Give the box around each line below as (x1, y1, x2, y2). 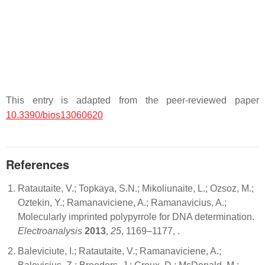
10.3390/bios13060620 (6, 109, 103, 120)
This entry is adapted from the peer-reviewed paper (6, 95, 259, 105)
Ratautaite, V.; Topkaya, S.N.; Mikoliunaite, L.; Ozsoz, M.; (18, 183, 254, 193)
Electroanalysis (18, 225, 82, 236)
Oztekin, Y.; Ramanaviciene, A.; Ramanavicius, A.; (18, 197, 227, 208)
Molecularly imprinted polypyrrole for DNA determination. (18, 211, 254, 222)
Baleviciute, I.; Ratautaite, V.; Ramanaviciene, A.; (18, 245, 221, 256)
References (6, 155, 69, 173)
